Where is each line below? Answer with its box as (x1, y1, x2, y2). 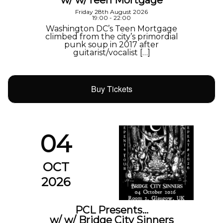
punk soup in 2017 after (64, 40, 159, 50)
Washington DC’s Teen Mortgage (46, 24, 177, 34)
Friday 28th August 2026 (75, 8, 148, 16)
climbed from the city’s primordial (45, 32, 178, 42)
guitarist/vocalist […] (73, 48, 150, 58)
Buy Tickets (91, 83, 132, 95)
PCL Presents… (75, 204, 148, 217)
